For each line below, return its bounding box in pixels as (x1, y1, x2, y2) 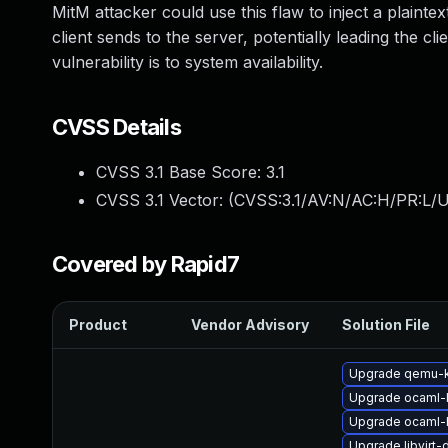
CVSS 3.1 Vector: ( (96, 190, 234, 210)
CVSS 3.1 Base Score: (96, 162, 266, 182)
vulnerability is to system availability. (52, 52, 323, 72)
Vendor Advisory (191, 316, 309, 333)
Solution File (342, 316, 430, 333)
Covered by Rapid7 (52, 251, 240, 277)
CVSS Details (52, 114, 181, 140)
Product (69, 316, 127, 333)
